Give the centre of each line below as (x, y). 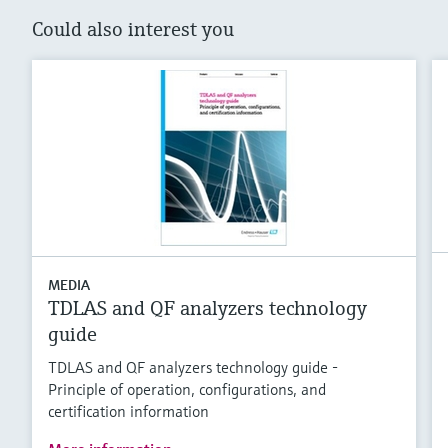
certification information (128, 410)
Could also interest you (133, 29)
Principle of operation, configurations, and (187, 388)
